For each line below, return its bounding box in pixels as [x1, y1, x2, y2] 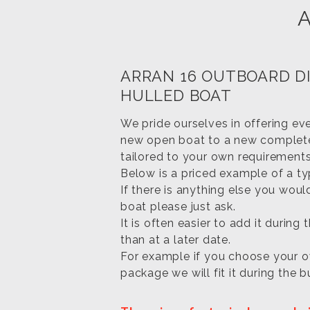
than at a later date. [120, 232, 231, 246]
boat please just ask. [120, 199, 236, 213]
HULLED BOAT [120, 86, 232, 104]
